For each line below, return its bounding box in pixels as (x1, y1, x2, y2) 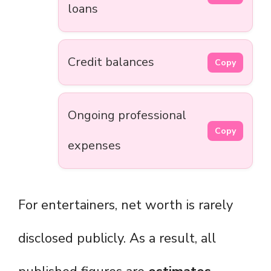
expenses (68, 137, 121, 154)
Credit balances (68, 54, 154, 71)
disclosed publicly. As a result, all (18, 229, 216, 248)
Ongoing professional (68, 107, 186, 124)
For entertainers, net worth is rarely (18, 196, 233, 215)
